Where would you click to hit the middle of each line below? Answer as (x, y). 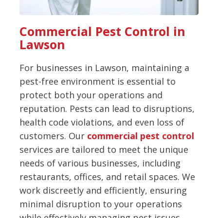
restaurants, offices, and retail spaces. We (107, 176)
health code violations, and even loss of (102, 122)
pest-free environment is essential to (98, 81)
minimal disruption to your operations (101, 204)
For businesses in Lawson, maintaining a (104, 67)
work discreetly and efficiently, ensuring (103, 190)
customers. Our (53, 136)
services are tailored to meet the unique (104, 149)
